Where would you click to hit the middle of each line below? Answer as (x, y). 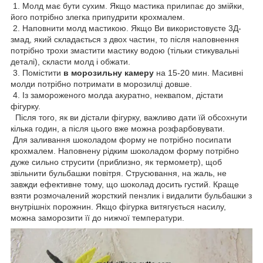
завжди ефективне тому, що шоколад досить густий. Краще (125, 185)
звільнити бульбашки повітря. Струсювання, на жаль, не (119, 173)
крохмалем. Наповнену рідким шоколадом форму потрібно (125, 151)
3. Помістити (37, 73)
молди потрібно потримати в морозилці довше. (102, 84)
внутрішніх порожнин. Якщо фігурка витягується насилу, (118, 207)
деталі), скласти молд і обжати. (70, 62)
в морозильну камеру (109, 73)
